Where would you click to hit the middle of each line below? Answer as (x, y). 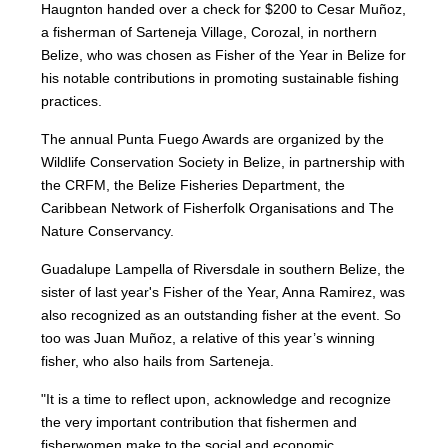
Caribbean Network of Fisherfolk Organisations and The (218, 208)
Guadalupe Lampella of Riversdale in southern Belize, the (223, 269)
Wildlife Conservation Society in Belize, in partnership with (223, 162)
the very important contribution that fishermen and (199, 422)
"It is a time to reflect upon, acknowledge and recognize (216, 399)
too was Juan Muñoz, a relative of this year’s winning (208, 338)
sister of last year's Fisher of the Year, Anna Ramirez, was (223, 292)
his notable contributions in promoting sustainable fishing (220, 78)
